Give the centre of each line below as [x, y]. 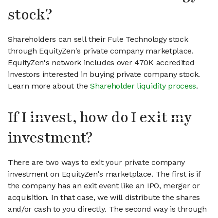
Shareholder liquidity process [143, 86]
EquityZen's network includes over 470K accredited [101, 63]
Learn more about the [49, 86]
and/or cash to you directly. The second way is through [107, 209]
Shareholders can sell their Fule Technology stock [98, 39]
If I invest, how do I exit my [100, 118]
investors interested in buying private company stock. [104, 74]
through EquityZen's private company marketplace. [101, 51]
